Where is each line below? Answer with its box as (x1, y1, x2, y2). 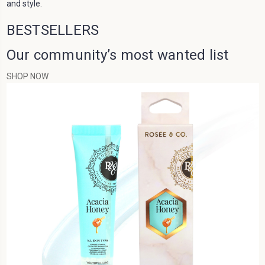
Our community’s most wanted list (6, 46, 229, 63)
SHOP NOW (6, 71, 49, 81)
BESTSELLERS (6, 21, 99, 38)
